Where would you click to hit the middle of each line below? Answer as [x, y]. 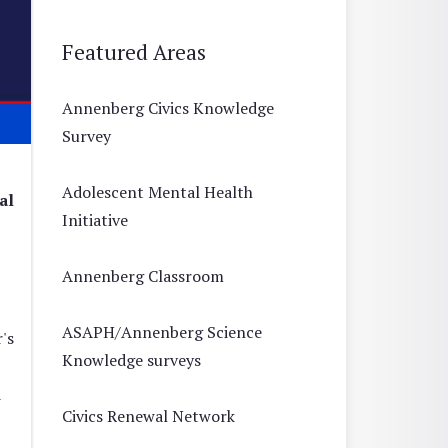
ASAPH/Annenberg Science [162, 331]
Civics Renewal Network [148, 415]
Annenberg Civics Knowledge [168, 107]
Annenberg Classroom [143, 275]
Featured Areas [134, 51]
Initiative [95, 219]
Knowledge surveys [131, 359]
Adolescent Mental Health [157, 191]
